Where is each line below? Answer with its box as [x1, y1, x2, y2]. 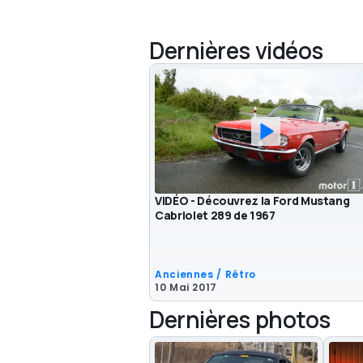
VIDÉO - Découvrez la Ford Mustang [155, 192, 350, 208]
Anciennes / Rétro [155, 267, 256, 281]
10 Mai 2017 [155, 280, 218, 294]
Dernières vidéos [149, 34, 323, 66]
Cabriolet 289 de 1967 [155, 207, 275, 223]
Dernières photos [149, 303, 331, 335]
